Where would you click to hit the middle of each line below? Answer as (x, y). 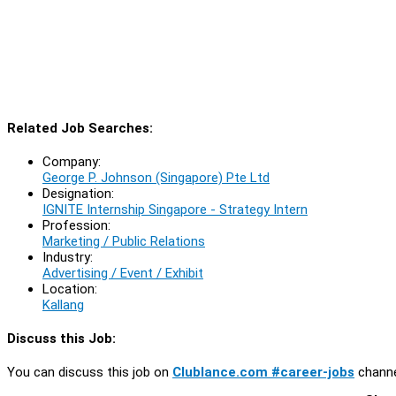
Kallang (63, 305)
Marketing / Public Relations (124, 241)
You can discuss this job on (90, 372)
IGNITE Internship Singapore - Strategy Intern (175, 209)
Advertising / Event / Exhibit (123, 273)
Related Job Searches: (80, 128)
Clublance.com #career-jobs (263, 372)
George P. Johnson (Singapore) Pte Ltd (156, 177)
